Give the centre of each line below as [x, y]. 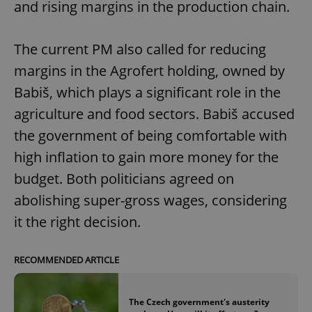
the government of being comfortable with [150, 135]
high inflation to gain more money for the [146, 157]
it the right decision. [77, 221]
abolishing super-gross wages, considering [150, 200]
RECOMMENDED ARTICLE [67, 259]
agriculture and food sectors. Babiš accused [154, 114]
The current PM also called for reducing [140, 49]
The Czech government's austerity [199, 302]
